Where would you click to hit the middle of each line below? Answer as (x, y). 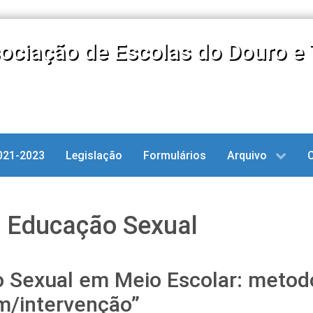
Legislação (94, 156)
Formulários (174, 156)
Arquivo (247, 156)
